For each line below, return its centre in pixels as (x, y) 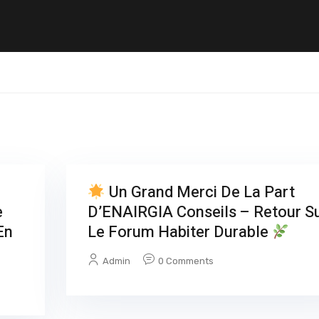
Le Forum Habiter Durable (179, 232)
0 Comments (185, 261)
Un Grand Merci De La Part (200, 193)
